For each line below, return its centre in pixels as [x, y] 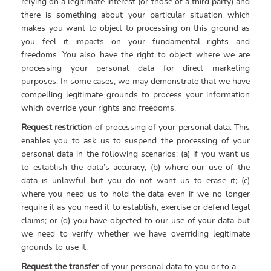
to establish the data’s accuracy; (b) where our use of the [135, 167]
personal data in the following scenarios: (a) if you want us [135, 154]
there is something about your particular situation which [135, 15]
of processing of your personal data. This [172, 127]
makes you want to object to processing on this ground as [135, 28]
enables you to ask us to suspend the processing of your [135, 141]
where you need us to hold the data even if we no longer [135, 194]
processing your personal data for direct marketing [135, 68]
